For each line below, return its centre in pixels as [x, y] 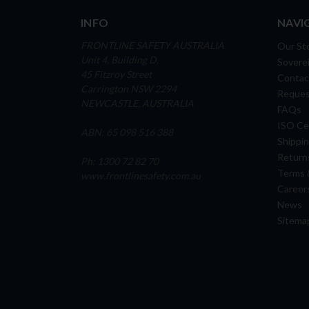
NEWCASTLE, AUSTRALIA [137, 103]
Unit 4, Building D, [120, 60]
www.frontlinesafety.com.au [141, 176]
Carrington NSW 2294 [129, 89]
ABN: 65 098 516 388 [127, 132]
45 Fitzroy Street [116, 74]
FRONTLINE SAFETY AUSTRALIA [152, 46]
